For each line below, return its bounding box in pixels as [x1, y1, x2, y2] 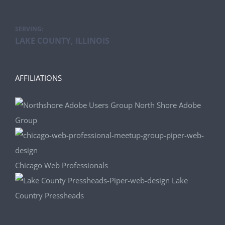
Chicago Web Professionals [15, 160, 108, 170]
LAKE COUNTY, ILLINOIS [15, 35, 109, 46]
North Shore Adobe [135, 100, 201, 110]
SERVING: [15, 25, 43, 33]
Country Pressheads [15, 190, 84, 200]
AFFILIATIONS [15, 73, 62, 83]
